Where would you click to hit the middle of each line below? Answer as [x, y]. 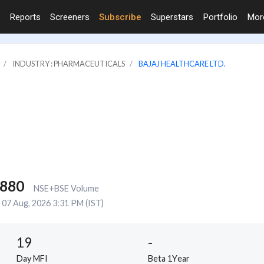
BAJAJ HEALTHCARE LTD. [182, 63]
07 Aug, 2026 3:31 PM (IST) [52, 203]
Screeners [70, 17]
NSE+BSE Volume [66, 188]
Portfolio [220, 17]
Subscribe [120, 17]
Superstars [172, 17]
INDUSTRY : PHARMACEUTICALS [69, 63]
